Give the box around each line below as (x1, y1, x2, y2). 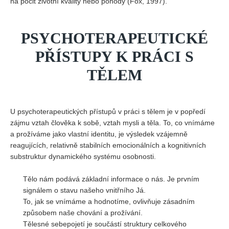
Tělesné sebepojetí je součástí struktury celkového (23, 220, 187, 228)
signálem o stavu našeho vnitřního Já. (23, 186, 146, 194)
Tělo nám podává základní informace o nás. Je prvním (23, 175, 199, 183)
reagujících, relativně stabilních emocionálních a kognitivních (10, 141, 206, 149)
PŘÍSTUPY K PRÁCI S (35, 48, 194, 65)
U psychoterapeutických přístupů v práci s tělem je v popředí (10, 107, 205, 116)
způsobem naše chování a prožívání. (23, 209, 143, 217)
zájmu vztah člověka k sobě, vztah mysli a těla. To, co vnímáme (10, 119, 215, 127)
